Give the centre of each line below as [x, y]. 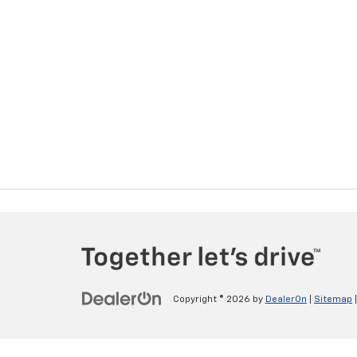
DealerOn [286, 300]
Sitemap [333, 300]
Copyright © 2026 [213, 300]
